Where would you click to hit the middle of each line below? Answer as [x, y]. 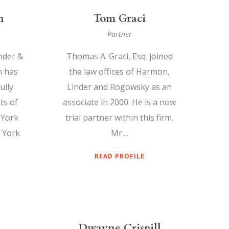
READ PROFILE [119, 156]
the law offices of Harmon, [119, 72]
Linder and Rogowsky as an [119, 87]
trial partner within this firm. [119, 118]
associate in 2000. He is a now [119, 102]
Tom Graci [119, 19]
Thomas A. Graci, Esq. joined [119, 56]
